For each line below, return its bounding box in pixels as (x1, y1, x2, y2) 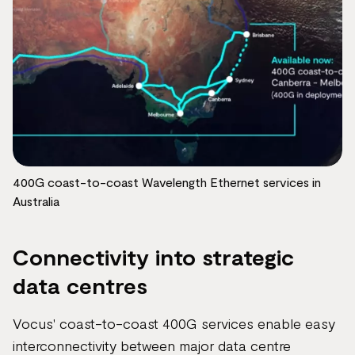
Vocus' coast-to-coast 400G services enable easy (13, 315, 335, 332)
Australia (13, 193, 59, 208)
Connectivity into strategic (13, 243, 294, 270)
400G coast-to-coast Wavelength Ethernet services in (13, 174, 321, 189)
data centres (13, 272, 147, 299)
